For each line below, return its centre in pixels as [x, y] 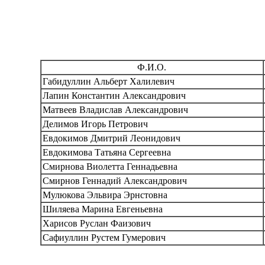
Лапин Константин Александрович [114, 96]
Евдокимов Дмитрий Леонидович [111, 138]
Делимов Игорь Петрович [95, 124]
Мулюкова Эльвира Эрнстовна [105, 195]
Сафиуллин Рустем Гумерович [104, 238]
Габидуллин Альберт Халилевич [108, 82]
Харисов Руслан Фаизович [96, 224]
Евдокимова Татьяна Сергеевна [106, 153]
